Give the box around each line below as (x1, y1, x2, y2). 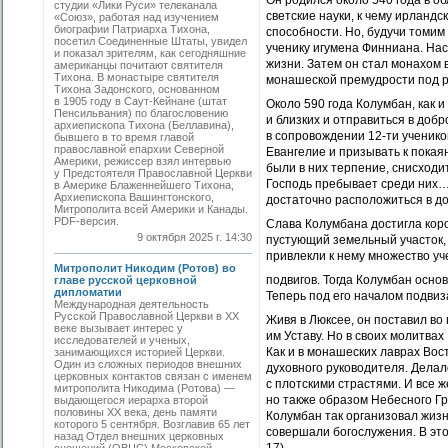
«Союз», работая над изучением (54, 11, 219, 23)
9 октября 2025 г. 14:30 (137, 231, 252, 243)
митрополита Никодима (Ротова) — (54, 382, 235, 394)
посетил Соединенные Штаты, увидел (54, 35, 247, 47)
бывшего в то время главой (54, 131, 194, 143)
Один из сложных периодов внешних (54, 358, 242, 370)
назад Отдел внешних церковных (54, 430, 224, 442)
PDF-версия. (54, 215, 125, 227)
